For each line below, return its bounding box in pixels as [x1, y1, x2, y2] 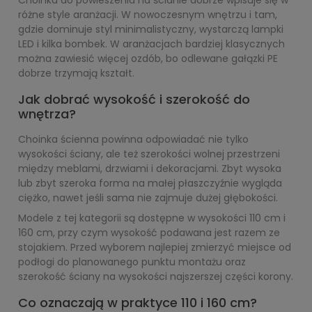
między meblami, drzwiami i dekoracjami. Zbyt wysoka [18, 162, 281, 175]
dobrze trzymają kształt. [18, 66, 134, 80]
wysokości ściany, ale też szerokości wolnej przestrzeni [18, 147, 280, 161]
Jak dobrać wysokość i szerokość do [18, 91, 250, 108]
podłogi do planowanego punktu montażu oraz [18, 255, 246, 269]
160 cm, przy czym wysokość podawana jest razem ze [18, 226, 280, 240]
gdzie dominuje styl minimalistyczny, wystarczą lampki [18, 22, 283, 36]
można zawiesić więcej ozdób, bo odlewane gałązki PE [18, 52, 278, 65]
